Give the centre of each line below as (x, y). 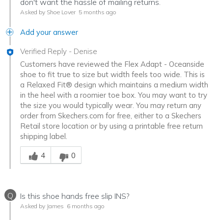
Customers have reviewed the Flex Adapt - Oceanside (112, 64)
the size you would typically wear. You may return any (111, 106)
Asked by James (42, 206)
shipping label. (44, 137)
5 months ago (97, 12)
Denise (85, 52)
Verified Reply (43, 52)
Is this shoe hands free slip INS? (75, 196)
